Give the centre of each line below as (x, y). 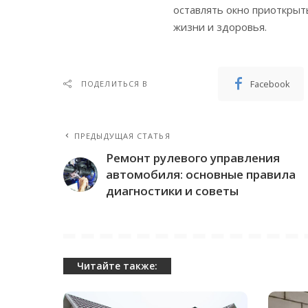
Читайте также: (117, 265)
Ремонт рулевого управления (193, 157)
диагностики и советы (172, 190)
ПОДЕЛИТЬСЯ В (115, 83)
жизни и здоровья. (220, 26)
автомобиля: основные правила (201, 174)
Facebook (271, 84)
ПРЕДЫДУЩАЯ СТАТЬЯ (122, 135)
